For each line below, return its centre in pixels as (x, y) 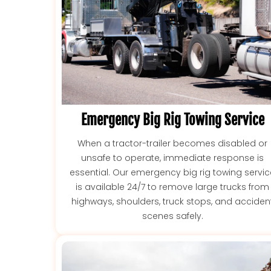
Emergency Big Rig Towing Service (172, 120)
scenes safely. (172, 216)
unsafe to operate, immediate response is (173, 158)
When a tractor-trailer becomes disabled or (173, 143)
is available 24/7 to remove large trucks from (173, 187)
